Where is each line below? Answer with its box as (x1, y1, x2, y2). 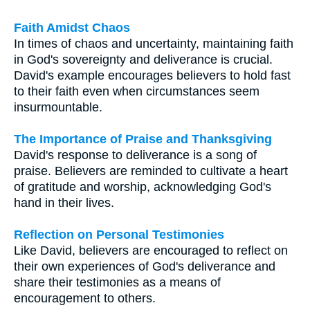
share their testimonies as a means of (14, 275, 221, 290)
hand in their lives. (14, 196, 114, 210)
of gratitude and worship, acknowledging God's (14, 180, 271, 194)
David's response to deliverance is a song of (14, 148, 257, 163)
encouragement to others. (14, 291, 156, 306)
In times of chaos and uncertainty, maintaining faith (14, 37, 293, 51)
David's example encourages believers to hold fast (14, 69, 291, 83)
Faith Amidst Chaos (14, 21, 130, 35)
